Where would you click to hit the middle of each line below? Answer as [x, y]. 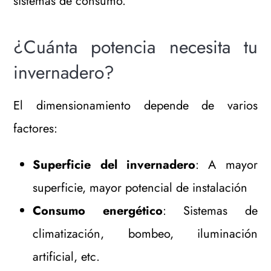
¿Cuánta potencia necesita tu [135, 47]
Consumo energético [98, 211]
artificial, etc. [67, 257]
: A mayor [227, 165]
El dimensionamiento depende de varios [135, 106]
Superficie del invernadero [114, 165]
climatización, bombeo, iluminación [145, 234]
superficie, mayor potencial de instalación [140, 188]
